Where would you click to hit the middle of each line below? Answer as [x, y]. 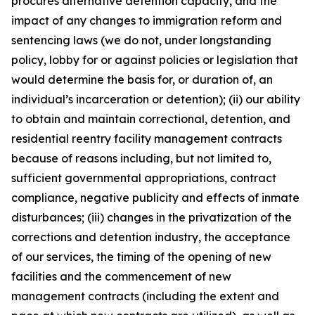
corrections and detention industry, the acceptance [151, 237]
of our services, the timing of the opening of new [141, 257]
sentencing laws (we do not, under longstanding [141, 40]
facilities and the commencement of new [121, 276]
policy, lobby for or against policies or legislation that [155, 60]
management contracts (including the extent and [145, 296]
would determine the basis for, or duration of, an [142, 79]
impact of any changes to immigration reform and [147, 20]
